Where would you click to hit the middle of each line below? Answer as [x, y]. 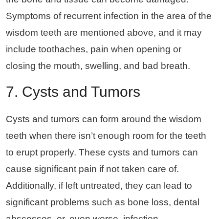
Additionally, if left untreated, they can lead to [99, 185]
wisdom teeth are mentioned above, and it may [104, 32]
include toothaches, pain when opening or [94, 49]
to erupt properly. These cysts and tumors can [102, 152]
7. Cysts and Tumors [73, 91]
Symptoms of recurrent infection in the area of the [109, 16]
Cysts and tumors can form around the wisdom [104, 119]
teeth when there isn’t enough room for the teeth [106, 135]
